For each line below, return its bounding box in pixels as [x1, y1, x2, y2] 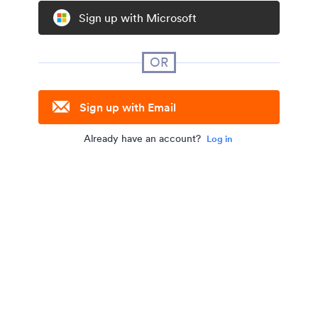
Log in [206, 133, 232, 145]
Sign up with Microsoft [79, 11, 197, 25]
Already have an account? [83, 132, 201, 145]
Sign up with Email [79, 100, 176, 114]
